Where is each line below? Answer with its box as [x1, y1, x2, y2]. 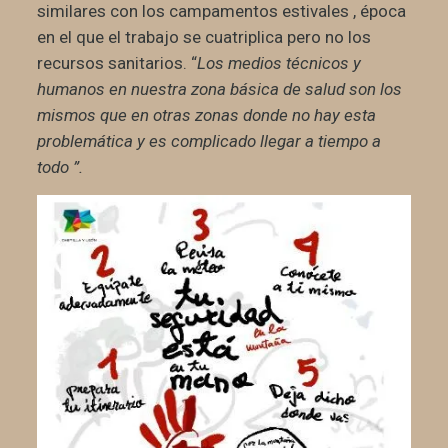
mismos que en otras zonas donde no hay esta [36, 104, 376, 125]
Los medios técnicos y [196, 52, 361, 73]
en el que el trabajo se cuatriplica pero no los [36, 26, 371, 47]
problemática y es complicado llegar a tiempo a [36, 130, 381, 151]
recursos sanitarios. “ [36, 52, 197, 73]
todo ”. [36, 156, 83, 177]
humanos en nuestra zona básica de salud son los [36, 78, 402, 99]
